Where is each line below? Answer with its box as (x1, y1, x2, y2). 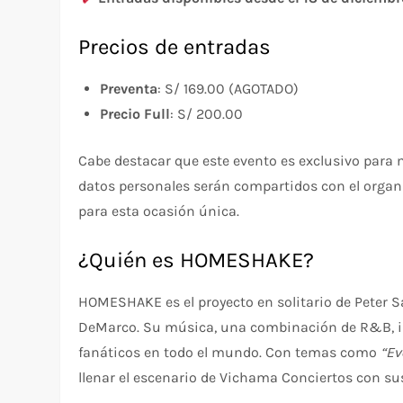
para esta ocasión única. (78, 201, 240, 219)
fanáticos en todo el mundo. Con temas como (78, 343, 381, 361)
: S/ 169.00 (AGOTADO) (157, 79, 300, 97)
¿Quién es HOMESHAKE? (78, 246, 315, 273)
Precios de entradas (78, 33, 272, 59)
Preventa (100, 79, 158, 97)
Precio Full (100, 104, 171, 122)
